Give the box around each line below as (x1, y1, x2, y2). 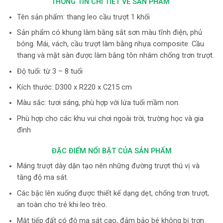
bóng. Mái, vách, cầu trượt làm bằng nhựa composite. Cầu (16, 40, 204, 49)
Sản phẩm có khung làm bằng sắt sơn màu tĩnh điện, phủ (16, 28, 202, 37)
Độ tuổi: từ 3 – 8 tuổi (16, 67, 83, 76)
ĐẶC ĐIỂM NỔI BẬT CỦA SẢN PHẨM (51, 146, 172, 155)
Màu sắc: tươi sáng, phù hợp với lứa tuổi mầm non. (16, 99, 180, 108)
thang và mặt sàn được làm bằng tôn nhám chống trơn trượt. (16, 51, 214, 60)
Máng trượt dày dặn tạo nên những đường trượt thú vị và (16, 162, 200, 171)
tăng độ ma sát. (16, 173, 68, 182)
